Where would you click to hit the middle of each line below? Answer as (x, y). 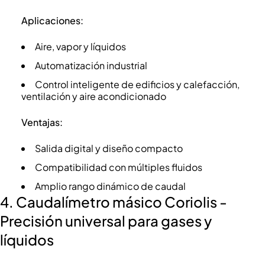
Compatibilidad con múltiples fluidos (118, 167)
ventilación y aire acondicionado (93, 96)
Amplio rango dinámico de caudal (110, 186)
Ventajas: (42, 122)
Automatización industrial (91, 66)
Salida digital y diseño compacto (109, 148)
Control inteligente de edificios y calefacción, (137, 85)
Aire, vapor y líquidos (80, 47)
